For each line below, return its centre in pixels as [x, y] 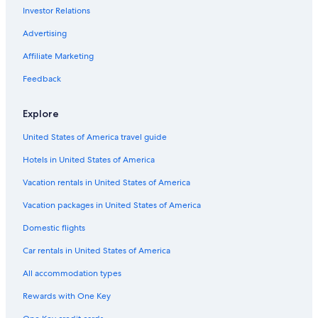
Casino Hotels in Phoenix [62, 13]
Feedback [42, 79]
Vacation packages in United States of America [112, 205]
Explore [41, 114]
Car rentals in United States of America [97, 251]
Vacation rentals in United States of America [106, 183]
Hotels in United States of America [89, 160]
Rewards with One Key [67, 296]
